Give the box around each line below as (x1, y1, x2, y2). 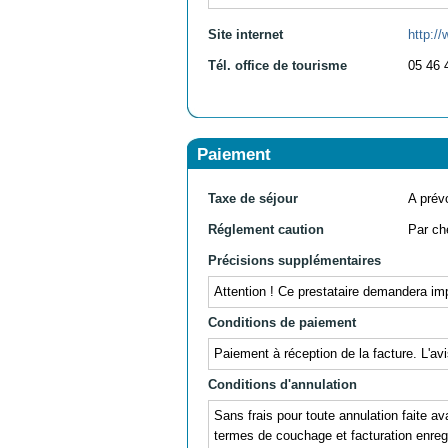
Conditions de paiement (208, 314, 356, 330)
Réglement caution (208, 221, 324, 237)
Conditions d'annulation (208, 376, 357, 392)
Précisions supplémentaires (208, 252, 381, 268)
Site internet (208, 26, 283, 42)
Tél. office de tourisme (208, 57, 347, 73)
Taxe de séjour (208, 190, 298, 206)
